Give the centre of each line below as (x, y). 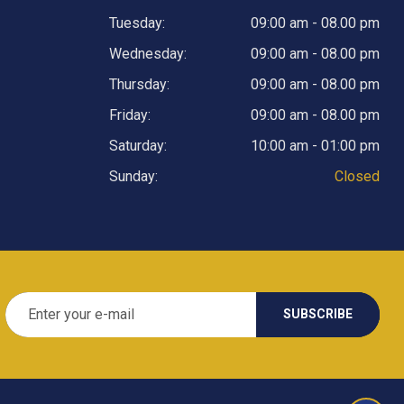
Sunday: (133, 176)
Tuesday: (137, 23)
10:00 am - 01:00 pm (315, 145)
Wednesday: (148, 53)
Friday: (130, 115)
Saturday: (138, 145)
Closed (357, 176)
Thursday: (139, 84)
